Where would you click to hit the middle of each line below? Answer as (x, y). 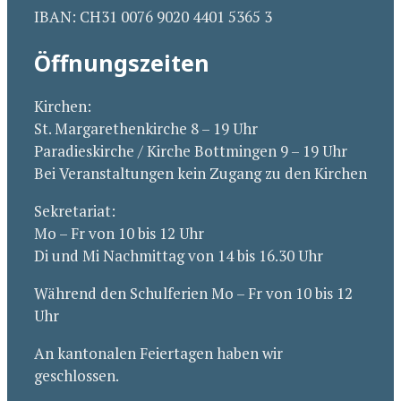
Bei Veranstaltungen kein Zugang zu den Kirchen (200, 173)
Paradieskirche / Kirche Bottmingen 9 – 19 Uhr (191, 150)
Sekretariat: (75, 210)
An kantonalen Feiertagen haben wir (158, 353)
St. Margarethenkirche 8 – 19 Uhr (146, 128)
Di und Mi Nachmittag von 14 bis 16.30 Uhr (179, 255)
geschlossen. (77, 375)
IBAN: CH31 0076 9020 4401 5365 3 (153, 17)
